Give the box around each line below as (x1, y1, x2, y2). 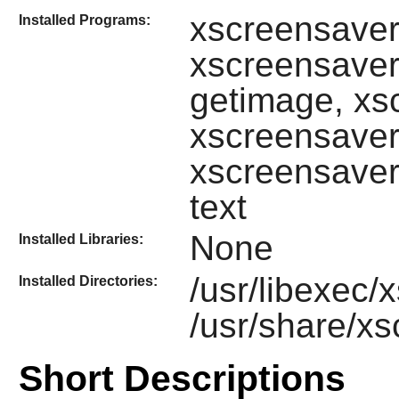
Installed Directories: (18, 273, 158, 289)
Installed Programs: (18, 12, 151, 28)
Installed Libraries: (18, 232, 143, 248)
